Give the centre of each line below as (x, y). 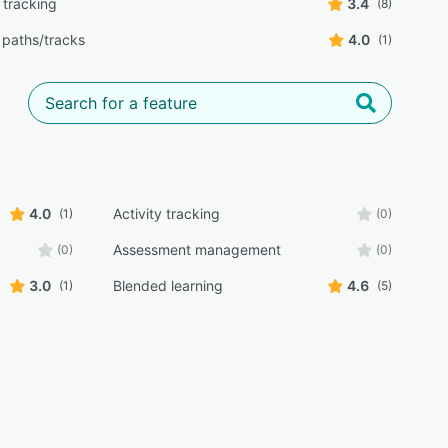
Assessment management (196, 249)
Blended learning (167, 285)
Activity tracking (166, 213)
